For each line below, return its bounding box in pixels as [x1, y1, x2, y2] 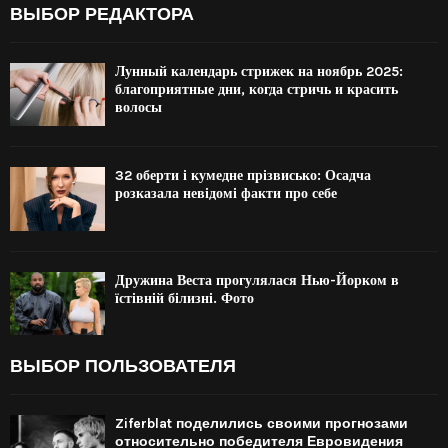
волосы [115, 98, 162, 116]
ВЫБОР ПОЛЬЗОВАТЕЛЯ [10, 354, 236, 377]
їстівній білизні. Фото [115, 289, 254, 307]
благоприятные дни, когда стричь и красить [115, 80, 398, 98]
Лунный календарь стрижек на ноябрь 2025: [115, 62, 403, 80]
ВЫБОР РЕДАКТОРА [10, 2, 194, 25]
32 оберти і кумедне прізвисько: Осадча [115, 167, 371, 185]
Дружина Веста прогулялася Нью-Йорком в [115, 271, 399, 289]
